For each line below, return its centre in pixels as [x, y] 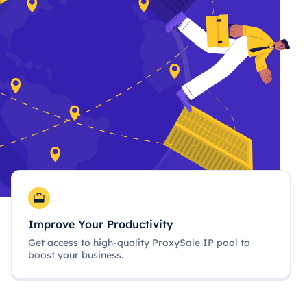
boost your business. [76, 255]
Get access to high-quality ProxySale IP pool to [139, 243]
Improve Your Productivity [101, 224]
